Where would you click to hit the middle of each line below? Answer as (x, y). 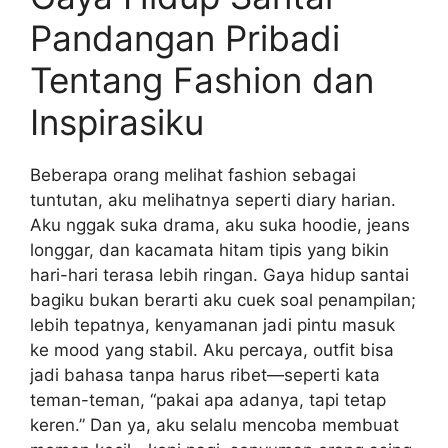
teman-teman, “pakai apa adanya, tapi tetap (208, 399)
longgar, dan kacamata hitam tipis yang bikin (209, 249)
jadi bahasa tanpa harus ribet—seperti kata (205, 374)
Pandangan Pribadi (185, 37)
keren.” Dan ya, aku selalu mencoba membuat (214, 424)
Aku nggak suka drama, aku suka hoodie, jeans (220, 224)
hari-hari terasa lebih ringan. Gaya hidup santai (219, 274)
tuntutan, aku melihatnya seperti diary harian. (213, 199)
